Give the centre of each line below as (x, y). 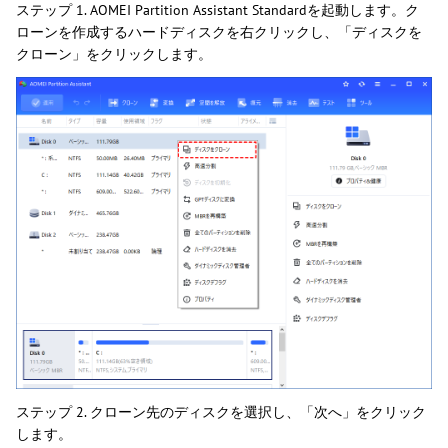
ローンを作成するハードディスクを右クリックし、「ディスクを (219, 31)
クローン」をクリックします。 (114, 53)
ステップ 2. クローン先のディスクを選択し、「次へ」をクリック (221, 411)
